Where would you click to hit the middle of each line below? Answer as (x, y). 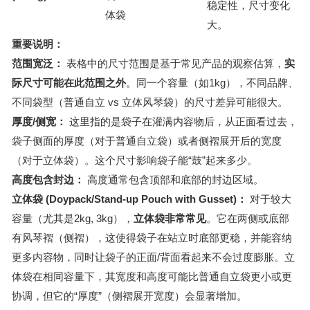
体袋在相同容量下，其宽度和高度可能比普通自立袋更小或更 (152, 276)
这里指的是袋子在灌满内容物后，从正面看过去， (182, 121)
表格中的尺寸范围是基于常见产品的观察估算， (174, 63)
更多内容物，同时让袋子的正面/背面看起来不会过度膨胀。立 (153, 257)
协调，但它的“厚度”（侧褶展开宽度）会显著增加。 (129, 296)
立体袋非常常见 (170, 218)
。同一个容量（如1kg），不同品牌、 (212, 83)
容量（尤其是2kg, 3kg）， (73, 218)
